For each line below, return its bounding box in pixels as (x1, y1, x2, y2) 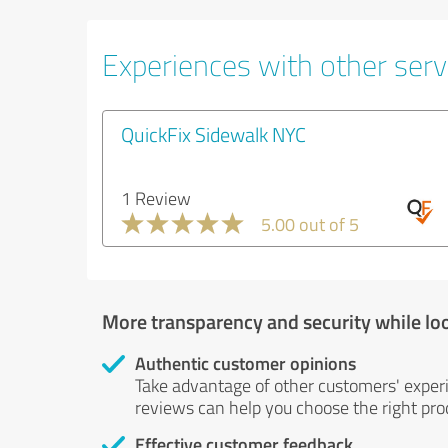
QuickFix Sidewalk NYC (121, 120, 306, 148)
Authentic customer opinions (135, 350, 356, 376)
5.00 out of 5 (261, 212, 359, 236)
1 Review (121, 186, 191, 210)
